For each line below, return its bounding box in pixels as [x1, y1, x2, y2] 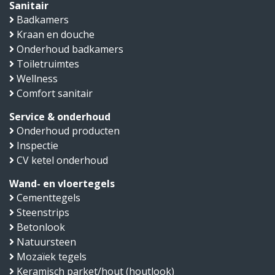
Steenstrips [17, 205, 69, 219]
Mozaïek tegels [17, 249, 87, 263]
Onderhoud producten [17, 123, 120, 137]
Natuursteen [17, 234, 76, 249]
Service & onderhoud [9, 109, 110, 123]
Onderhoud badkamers [17, 42, 123, 56]
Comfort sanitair [17, 86, 93, 100]
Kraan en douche [17, 27, 95, 41]
